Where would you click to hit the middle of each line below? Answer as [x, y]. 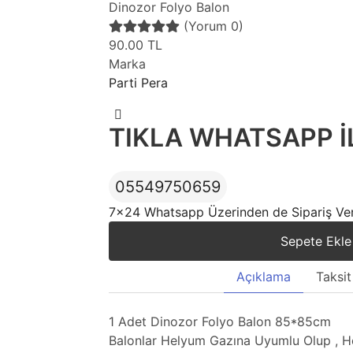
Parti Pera [138, 83]
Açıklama [263, 277]
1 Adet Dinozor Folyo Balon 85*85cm [220, 321]
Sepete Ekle [316, 241]
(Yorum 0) [214, 26]
